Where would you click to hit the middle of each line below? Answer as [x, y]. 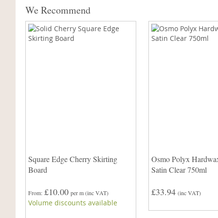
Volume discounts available [73, 203]
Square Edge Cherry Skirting [73, 159]
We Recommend [58, 10]
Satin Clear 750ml [179, 170]
